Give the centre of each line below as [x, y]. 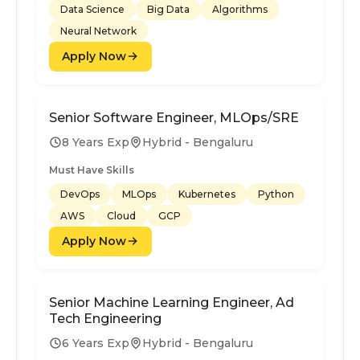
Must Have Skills [92, 170]
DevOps [80, 194]
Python [276, 194]
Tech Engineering [105, 318]
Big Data [168, 9]
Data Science [92, 9]
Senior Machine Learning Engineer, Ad [172, 302]
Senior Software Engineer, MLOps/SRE [174, 117]
